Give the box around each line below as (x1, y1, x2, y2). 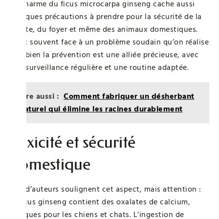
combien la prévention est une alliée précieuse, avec (10, 49, 198, 60)
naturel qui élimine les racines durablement (20, 103, 183, 114)
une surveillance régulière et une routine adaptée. (10, 62, 189, 73)
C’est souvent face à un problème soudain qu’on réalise (10, 36, 209, 47)
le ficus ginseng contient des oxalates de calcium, (10, 196, 190, 207)
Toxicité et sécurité (10, 131, 135, 152)
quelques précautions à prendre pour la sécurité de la (10, 11, 202, 22)
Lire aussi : (20, 90, 59, 102)
